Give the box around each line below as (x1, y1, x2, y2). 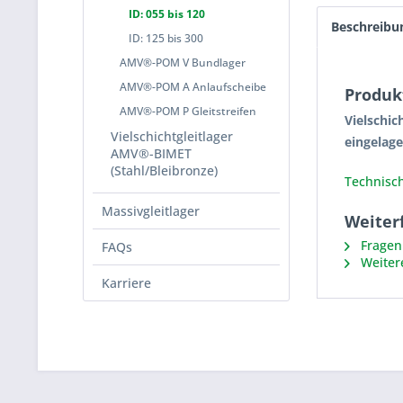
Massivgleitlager (102, 202, 200, 219)
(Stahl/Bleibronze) (111, 162, 218, 179)
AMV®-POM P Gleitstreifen (120, 103, 256, 119)
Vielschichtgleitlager (111, 128, 233, 145)
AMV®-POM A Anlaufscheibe (120, 79, 266, 94)
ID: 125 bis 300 (129, 31, 203, 46)
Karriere (102, 274, 151, 291)
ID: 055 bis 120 (129, 6, 205, 22)
